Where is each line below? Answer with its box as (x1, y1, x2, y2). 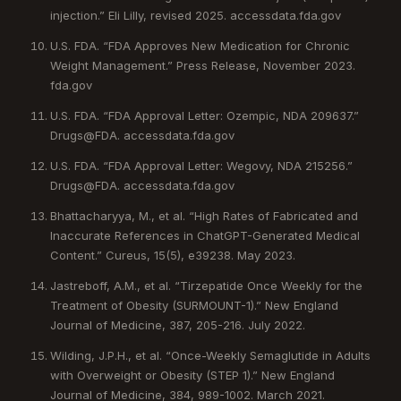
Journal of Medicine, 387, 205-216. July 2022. (50, 317, 305, 332)
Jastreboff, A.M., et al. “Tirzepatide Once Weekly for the (50, 277, 363, 293)
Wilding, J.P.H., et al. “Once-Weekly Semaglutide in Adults (50, 347, 371, 363)
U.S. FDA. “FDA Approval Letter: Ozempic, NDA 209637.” (50, 107, 359, 123)
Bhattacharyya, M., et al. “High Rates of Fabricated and (50, 208, 358, 223)
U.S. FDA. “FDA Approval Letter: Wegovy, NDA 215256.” (50, 158, 353, 173)
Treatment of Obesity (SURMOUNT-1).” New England (50, 297, 338, 312)
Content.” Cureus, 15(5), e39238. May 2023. (50, 247, 295, 262)
